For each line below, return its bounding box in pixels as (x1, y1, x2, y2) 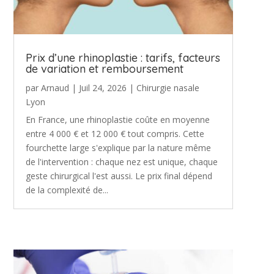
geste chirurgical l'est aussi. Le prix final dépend (25, 169, 212, 182)
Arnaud (40, 81, 69, 94)
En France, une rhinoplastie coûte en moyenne (25, 113, 210, 125)
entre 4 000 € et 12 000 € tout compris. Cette (25, 127, 204, 139)
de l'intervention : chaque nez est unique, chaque (25, 155, 218, 168)
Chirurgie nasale (136, 81, 199, 94)
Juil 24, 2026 (78, 81, 127, 94)
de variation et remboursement (25, 61, 183, 76)
